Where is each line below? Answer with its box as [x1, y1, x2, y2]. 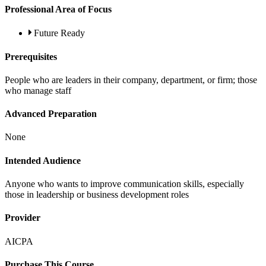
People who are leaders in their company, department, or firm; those [5, 74, 257, 85]
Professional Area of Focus [5, 4, 112, 15]
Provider [5, 213, 40, 223]
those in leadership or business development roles [5, 189, 189, 199]
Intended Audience [5, 155, 81, 166]
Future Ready [34, 28, 85, 39]
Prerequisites [5, 51, 57, 62]
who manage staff [5, 85, 71, 96]
